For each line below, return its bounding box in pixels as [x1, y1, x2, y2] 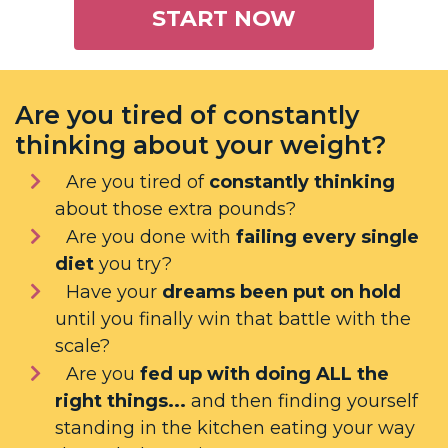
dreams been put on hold [162, 281, 401, 304]
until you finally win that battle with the [55, 308, 411, 331]
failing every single [236, 226, 419, 249]
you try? [94, 253, 172, 276]
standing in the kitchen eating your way [55, 417, 415, 440]
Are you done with [66, 226, 236, 249]
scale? [55, 335, 110, 358]
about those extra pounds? [55, 198, 296, 221]
